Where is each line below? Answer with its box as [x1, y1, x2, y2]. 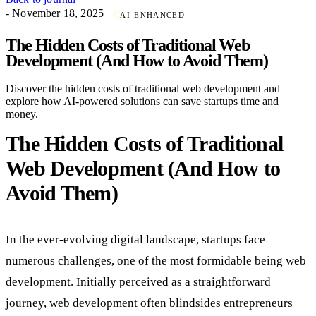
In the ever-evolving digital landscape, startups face [6, 232, 265, 246]
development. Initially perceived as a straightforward [6, 274, 271, 288]
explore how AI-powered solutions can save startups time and [6, 95, 279, 107]
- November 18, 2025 [6, 6, 104, 19]
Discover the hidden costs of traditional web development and [6, 82, 280, 95]
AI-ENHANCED [120, 10, 186, 19]
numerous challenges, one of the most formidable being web [6, 253, 306, 267]
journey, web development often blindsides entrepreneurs [6, 296, 293, 310]
